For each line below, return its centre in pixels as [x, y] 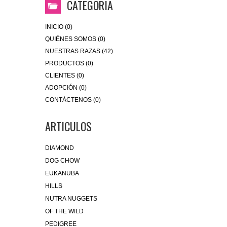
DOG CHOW [62, 161]
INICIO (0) [59, 27]
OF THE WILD [64, 212]
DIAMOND [60, 148]
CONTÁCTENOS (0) [73, 100]
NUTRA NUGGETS [71, 199]
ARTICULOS [68, 126]
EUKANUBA [62, 174]
